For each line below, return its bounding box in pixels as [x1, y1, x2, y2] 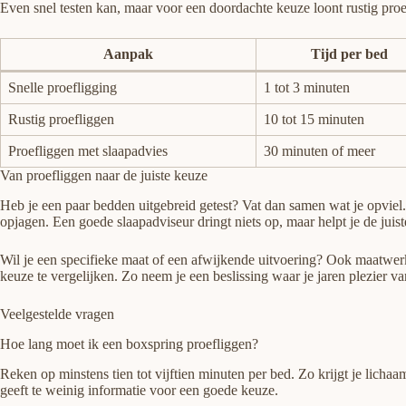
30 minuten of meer [264, 143, 375, 159]
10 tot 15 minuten [264, 111, 364, 128]
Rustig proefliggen [8, 111, 114, 128]
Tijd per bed [310, 46, 388, 63]
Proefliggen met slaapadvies [8, 143, 168, 159]
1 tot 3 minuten [264, 80, 350, 96]
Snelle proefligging [8, 80, 117, 96]
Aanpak [103, 46, 153, 63]
